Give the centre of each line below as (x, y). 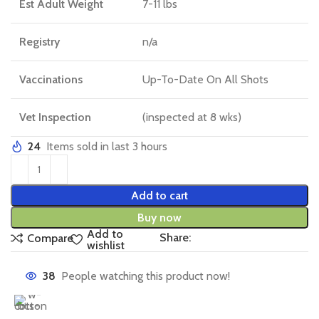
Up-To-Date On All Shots (205, 79)
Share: (175, 237)
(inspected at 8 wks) (192, 117)
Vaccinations (51, 79)
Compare (51, 238)
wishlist (105, 245)
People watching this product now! (146, 276)
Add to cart (159, 195)
